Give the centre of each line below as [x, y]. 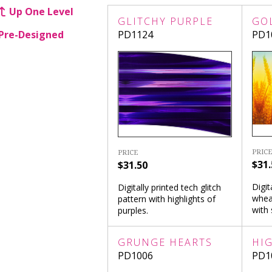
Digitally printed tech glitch [169, 187]
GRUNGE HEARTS [165, 242]
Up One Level [41, 12]
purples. [133, 210]
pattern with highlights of [166, 199]
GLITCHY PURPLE [165, 22]
